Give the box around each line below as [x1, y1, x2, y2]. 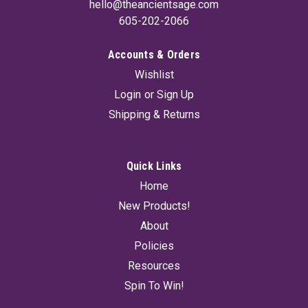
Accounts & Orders [107, 47, 201, 61]
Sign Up [156, 87, 194, 101]
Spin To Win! [124, 278, 184, 292]
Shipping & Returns [108, 107, 200, 121]
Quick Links [126, 159, 182, 173]
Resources [128, 258, 180, 272]
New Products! [118, 199, 190, 212]
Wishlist [134, 67, 174, 81]
